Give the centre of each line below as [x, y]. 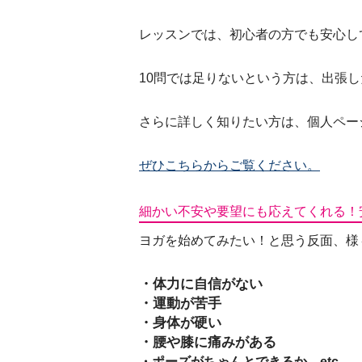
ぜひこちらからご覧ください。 [229, 165]
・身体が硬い [180, 323]
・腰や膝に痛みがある [208, 342]
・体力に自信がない [201, 284]
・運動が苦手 [180, 303]
